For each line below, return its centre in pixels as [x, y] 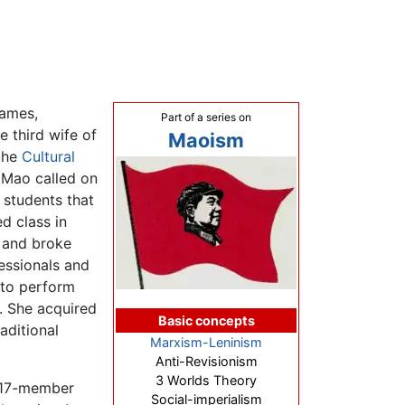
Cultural [48, 157]
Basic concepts [206, 321]
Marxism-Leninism [206, 343]
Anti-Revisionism [206, 362]
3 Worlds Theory [206, 381]
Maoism [206, 141]
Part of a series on [206, 118]
